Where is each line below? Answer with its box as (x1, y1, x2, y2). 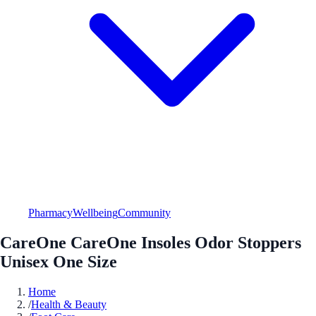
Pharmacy (28, 206, 73, 219)
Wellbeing (73, 206, 118, 219)
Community (118, 206, 171, 219)
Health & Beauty (31, 298, 107, 310)
